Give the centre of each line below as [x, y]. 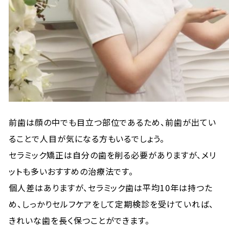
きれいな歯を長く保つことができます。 [79, 220]
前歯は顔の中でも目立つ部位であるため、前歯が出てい [113, 122]
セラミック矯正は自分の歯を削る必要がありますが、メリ [112, 155]
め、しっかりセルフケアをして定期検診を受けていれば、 [111, 204]
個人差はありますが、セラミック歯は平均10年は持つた [111, 188]
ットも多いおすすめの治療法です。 [71, 171]
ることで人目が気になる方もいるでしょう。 [87, 139]
